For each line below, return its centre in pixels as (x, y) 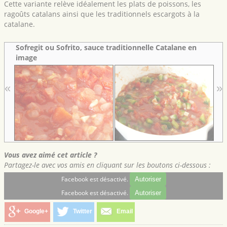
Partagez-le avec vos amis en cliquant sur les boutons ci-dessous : (107, 165)
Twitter (82, 211)
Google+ (36, 211)
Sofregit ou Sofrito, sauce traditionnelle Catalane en (106, 48)
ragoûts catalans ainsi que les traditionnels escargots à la (102, 14)
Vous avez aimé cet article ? (50, 155)
